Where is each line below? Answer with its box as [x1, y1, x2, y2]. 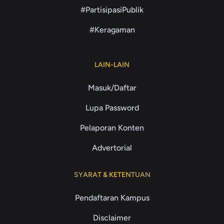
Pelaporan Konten [80, 123, 144, 132]
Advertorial [92, 143, 132, 152]
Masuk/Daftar [87, 83, 136, 92]
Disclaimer [93, 213, 131, 222]
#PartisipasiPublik [80, 5, 143, 14]
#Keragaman [89, 25, 135, 34]
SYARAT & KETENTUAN [73, 170, 150, 179]
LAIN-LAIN [94, 60, 129, 69]
